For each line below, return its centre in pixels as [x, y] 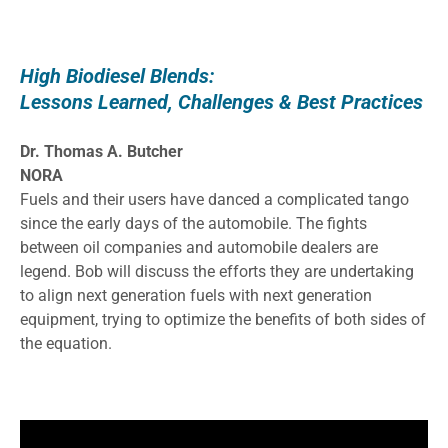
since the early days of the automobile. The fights [193, 223]
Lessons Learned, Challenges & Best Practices [221, 101]
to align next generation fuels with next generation [196, 295]
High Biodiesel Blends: [117, 75]
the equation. [66, 343]
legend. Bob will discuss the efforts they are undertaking [217, 271]
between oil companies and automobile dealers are [199, 247]
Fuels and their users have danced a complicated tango [214, 199]
